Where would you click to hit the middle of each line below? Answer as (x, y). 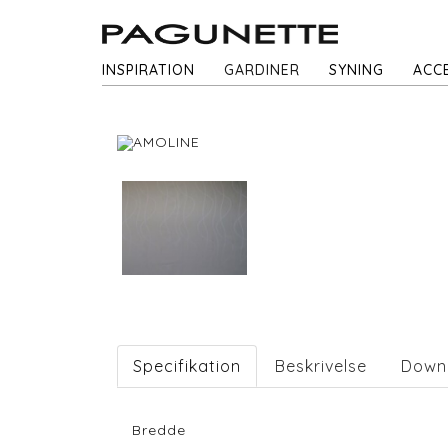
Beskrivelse (321, 365)
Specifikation (187, 365)
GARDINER (262, 70)
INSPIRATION (148, 70)
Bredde (159, 429)
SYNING (356, 70)
